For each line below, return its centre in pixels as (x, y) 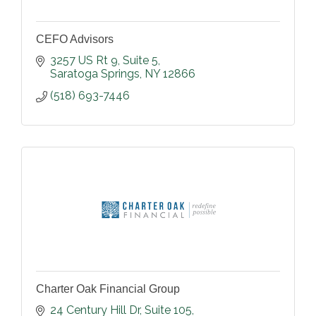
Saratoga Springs (95, 73)
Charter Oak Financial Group (108, 288)
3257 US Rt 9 (84, 60)
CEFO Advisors (75, 39)
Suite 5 (140, 60)
